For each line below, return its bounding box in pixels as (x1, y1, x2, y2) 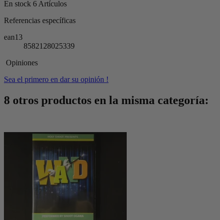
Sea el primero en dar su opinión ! (4, 75, 109, 84)
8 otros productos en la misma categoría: (4, 94, 209, 107)
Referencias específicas (4, 16, 76, 25)
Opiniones (4, 58, 38, 67)
